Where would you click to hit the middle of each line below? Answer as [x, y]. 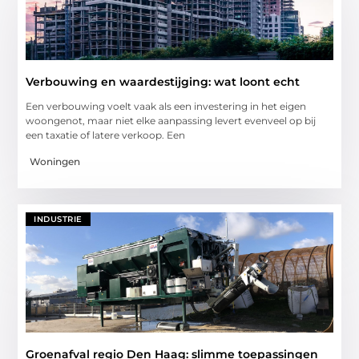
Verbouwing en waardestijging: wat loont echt [163, 82]
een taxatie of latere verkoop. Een [106, 135]
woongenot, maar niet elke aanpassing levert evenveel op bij [171, 121]
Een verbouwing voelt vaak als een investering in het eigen [166, 107]
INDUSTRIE [58, 219]
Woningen [55, 161]
